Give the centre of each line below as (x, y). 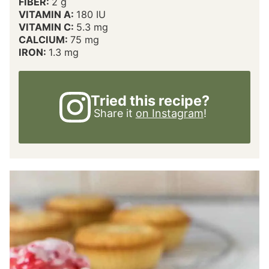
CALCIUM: (44, 39)
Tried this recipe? (150, 101)
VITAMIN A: (47, 14)
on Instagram (169, 113)
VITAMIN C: (47, 27)
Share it (114, 113)
